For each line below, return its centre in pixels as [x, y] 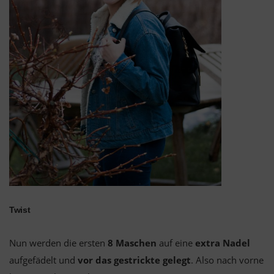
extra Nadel [223, 243]
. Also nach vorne [227, 260]
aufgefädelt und [43, 260]
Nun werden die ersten [57, 243]
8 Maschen [131, 243]
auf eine [176, 243]
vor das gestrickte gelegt [134, 260]
